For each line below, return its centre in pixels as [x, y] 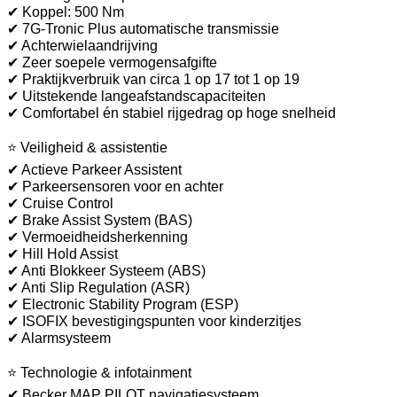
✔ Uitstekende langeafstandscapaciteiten [136, 96]
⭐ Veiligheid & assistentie [87, 147]
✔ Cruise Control [60, 203]
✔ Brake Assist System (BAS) [100, 220]
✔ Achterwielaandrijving [82, 45]
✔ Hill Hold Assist [62, 253]
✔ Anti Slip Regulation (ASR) [98, 287]
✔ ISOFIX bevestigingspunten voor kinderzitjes [154, 321]
